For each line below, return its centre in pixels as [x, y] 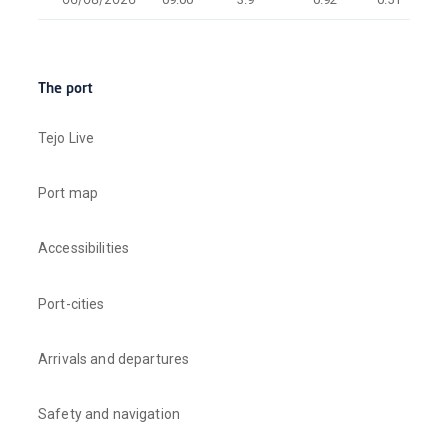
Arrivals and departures [114, 358]
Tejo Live [66, 138]
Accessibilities [84, 248]
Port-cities [71, 303]
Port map [68, 193]
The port [66, 89]
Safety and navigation [109, 413]
